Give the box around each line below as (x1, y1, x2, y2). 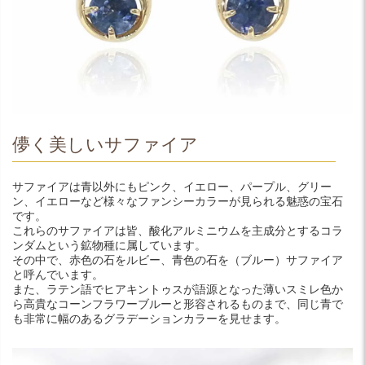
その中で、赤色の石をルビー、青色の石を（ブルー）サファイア (12, 253, 343, 266)
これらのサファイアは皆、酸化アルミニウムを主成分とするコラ (12, 223, 343, 237)
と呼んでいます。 (12, 267, 103, 281)
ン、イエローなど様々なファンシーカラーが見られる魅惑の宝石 (12, 194, 343, 208)
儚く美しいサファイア (12, 134, 198, 155)
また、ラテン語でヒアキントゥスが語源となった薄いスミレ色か (12, 282, 343, 296)
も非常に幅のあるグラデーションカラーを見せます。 (12, 311, 286, 325)
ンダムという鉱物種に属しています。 (12, 238, 206, 252)
